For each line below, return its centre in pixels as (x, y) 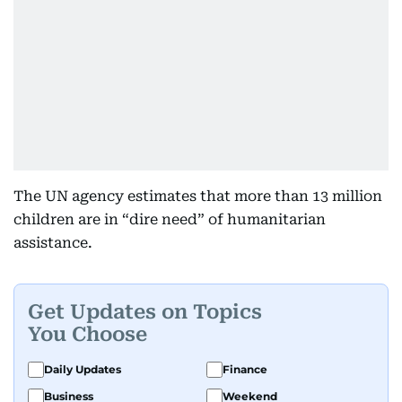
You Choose (87, 334)
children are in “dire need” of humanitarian (170, 219)
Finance (245, 369)
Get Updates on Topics (145, 311)
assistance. (53, 243)
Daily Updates (83, 369)
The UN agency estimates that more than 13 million (198, 196)
